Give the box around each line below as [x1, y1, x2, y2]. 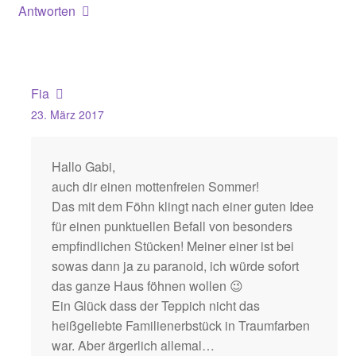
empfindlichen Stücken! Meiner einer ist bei [51, 237, 294, 256]
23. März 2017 [30, 106, 104, 122]
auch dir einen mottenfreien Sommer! [51, 177, 259, 196]
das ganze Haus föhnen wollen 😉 [51, 277, 243, 296]
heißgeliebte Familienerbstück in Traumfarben [51, 316, 310, 335]
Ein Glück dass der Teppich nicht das [51, 296, 260, 315]
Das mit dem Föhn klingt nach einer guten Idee [51, 197, 314, 216]
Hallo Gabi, [51, 157, 115, 176]
